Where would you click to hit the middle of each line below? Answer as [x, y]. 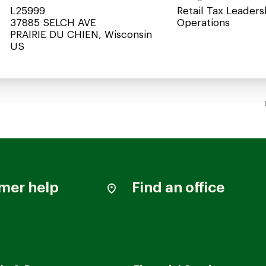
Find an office [178, 189]
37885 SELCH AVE [53, 23]
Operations [203, 23]
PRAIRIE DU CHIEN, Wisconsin [81, 35]
